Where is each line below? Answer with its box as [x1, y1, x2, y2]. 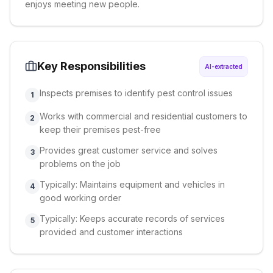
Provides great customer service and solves [40, 145, 218, 155]
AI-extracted [205, 63, 243, 70]
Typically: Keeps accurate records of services [40, 213, 225, 224]
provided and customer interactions [40, 227, 183, 237]
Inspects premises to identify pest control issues [40, 88, 233, 98]
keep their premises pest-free [40, 124, 161, 135]
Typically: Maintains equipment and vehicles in [40, 179, 225, 190]
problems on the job [40, 158, 121, 169]
